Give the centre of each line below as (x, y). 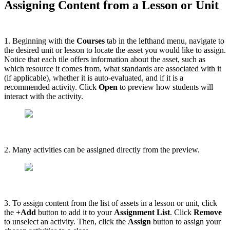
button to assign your (187, 221)
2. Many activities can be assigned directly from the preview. (102, 149)
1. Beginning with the (40, 41)
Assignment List (142, 212)
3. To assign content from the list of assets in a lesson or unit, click (111, 203)
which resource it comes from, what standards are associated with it (113, 68)
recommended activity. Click (51, 87)
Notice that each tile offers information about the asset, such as (105, 59)
